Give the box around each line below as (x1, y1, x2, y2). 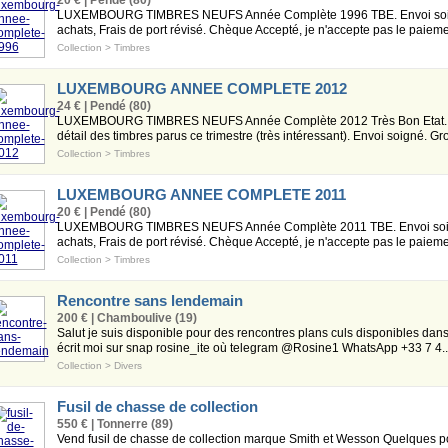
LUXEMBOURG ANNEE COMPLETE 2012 (56, 80, 347, 97)
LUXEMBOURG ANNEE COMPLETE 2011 (56, 186, 346, 203)
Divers (113, 360, 142, 371)
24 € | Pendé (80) (56, 99, 151, 113)
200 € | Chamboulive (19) (56, 311, 197, 325)
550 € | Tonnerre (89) (56, 417, 173, 431)
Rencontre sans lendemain (56, 292, 243, 309)
